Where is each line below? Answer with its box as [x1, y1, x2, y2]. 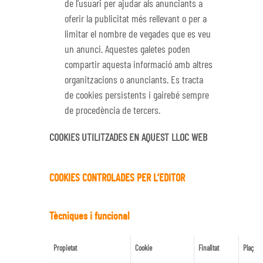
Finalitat [198, 244, 219, 252]
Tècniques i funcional [49, 211, 129, 222]
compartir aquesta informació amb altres [65, 60, 213, 71]
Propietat [53, 244, 77, 252]
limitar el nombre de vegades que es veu [65, 29, 211, 41]
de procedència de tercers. [65, 106, 161, 117]
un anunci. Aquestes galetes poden [65, 45, 191, 56]
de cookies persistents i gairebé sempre [65, 90, 210, 102]
